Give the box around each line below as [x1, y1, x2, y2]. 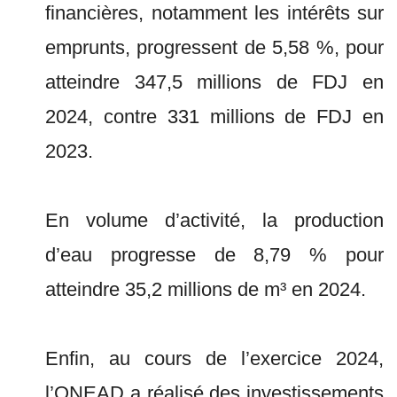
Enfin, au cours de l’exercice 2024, [45, 347, 384, 370]
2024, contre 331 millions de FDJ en [45, 105, 384, 128]
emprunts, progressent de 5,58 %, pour [45, 36, 384, 58]
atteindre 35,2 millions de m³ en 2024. [45, 278, 366, 300]
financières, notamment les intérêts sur [45, 2, 384, 24]
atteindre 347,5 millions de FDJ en [45, 71, 384, 93]
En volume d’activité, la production [45, 209, 384, 231]
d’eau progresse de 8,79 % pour [45, 244, 384, 266]
